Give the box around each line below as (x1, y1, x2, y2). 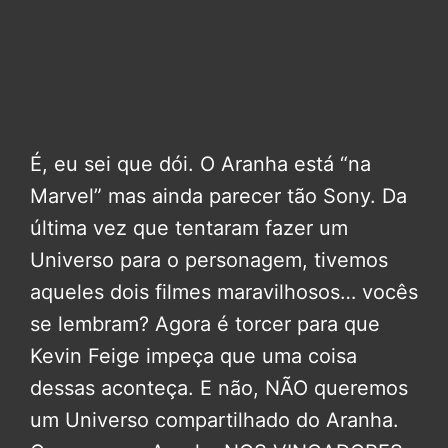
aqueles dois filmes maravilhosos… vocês (30, 279, 418, 304)
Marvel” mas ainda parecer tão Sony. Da (30, 183, 407, 208)
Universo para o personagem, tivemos (30, 247, 388, 272)
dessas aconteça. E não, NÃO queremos (30, 375, 408, 400)
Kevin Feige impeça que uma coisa (30, 343, 357, 368)
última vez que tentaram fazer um (30, 215, 348, 240)
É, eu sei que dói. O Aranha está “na (30, 151, 371, 176)
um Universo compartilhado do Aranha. (30, 407, 399, 432)
